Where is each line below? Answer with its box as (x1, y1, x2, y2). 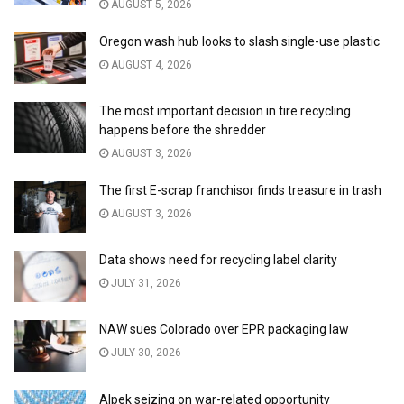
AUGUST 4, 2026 (108, 58, 192, 71)
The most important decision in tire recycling (99, 103, 351, 118)
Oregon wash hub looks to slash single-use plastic (99, 33, 380, 49)
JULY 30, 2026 (108, 346, 181, 360)
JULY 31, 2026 (108, 277, 181, 290)
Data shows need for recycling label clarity (99, 252, 337, 268)
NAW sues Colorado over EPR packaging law (99, 322, 349, 337)
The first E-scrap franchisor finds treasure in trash (99, 182, 381, 197)
